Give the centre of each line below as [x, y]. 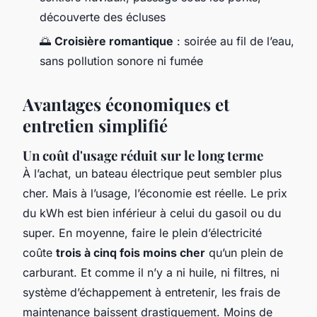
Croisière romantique [114, 41]
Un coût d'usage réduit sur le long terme [143, 156]
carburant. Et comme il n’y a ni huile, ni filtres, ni [151, 273]
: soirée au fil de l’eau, [234, 41]
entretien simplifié [95, 126]
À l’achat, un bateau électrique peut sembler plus [152, 174]
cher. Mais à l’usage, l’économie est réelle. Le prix [155, 194]
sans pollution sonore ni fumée [121, 61]
